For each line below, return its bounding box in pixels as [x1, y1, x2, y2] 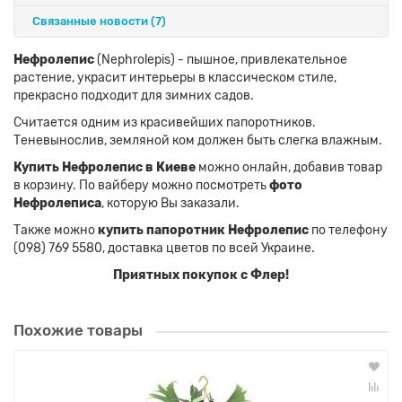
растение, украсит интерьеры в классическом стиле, [13, 70, 336, 86]
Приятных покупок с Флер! [113, 267, 289, 284]
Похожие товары [13, 321, 143, 340]
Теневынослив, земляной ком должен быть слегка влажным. [13, 133, 382, 149]
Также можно [13, 223, 98, 239]
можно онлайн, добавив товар [196, 160, 382, 176]
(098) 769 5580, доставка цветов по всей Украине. [13, 240, 315, 257]
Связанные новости [32, 14, 148, 29]
